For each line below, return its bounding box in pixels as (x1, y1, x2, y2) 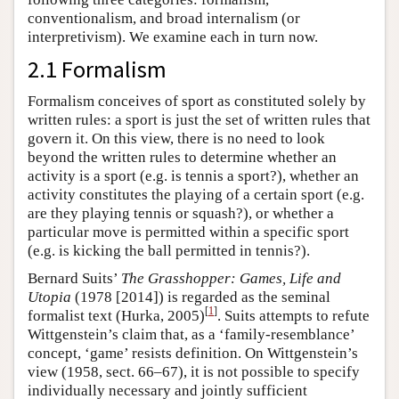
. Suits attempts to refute (217, 306, 370, 324)
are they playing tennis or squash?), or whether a (28, 204, 334, 222)
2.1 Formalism (28, 53, 167, 84)
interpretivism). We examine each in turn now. (28, 28, 318, 45)
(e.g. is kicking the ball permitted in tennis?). (28, 241, 310, 259)
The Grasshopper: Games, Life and (121, 269, 341, 287)
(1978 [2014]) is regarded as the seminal (71, 288, 330, 305)
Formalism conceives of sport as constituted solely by (28, 92, 366, 110)
